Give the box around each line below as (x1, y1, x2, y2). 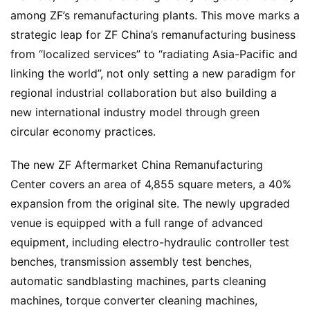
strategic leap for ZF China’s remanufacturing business (10, 28, 295, 42)
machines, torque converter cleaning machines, (10, 293, 257, 308)
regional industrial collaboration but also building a (10, 86, 277, 100)
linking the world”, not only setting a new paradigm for (10, 66, 295, 81)
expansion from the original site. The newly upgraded (10, 197, 290, 211)
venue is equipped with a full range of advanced (10, 216, 263, 230)
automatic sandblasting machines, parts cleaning (10, 274, 266, 289)
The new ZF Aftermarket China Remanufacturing (10, 158, 263, 172)
